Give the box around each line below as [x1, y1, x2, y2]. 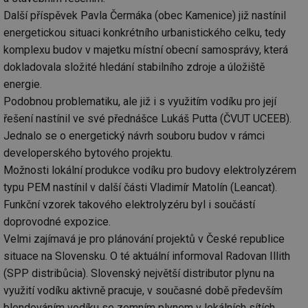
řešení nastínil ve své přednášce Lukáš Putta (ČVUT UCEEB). [3, 111, 291, 125]
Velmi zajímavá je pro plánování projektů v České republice [3, 232, 285, 245]
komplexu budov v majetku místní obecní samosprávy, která [3, 43, 288, 56]
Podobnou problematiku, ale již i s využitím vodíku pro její [3, 94, 276, 108]
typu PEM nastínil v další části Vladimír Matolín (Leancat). [3, 180, 277, 194]
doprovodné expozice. [3, 214, 111, 228]
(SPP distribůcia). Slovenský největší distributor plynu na [3, 266, 274, 280]
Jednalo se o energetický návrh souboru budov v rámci [3, 129, 265, 142]
